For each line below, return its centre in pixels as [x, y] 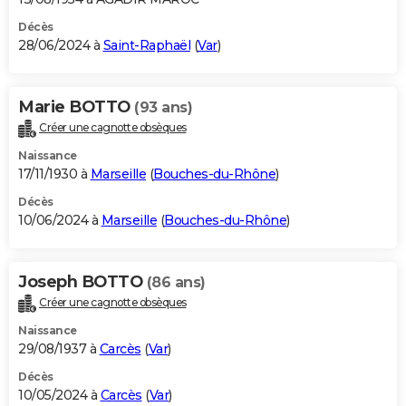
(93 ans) [163, 107]
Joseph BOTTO [82, 281]
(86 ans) [176, 282]
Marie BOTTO [76, 106]
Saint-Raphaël [146, 45]
